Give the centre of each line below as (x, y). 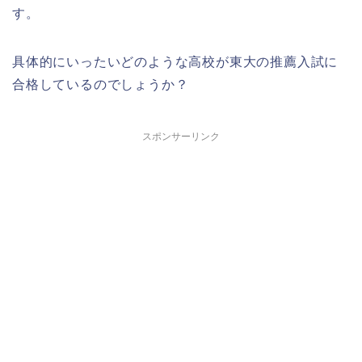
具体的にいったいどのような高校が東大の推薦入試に (175, 62)
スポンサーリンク (181, 137)
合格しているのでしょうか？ (101, 84)
